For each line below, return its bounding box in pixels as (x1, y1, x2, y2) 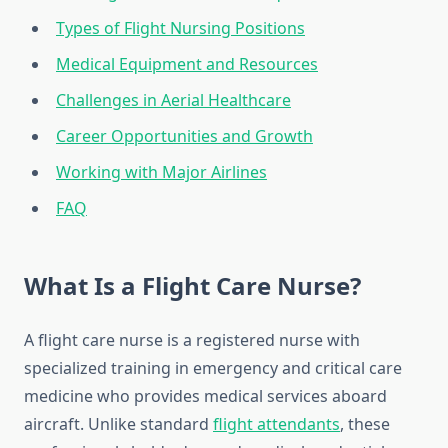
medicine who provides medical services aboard (24, 385, 387, 408)
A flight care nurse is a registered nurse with (24, 329, 360, 352)
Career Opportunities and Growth (56, 125, 313, 148)
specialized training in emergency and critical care (24, 357, 402, 380)
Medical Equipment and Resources (56, 53, 318, 76)
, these (340, 413, 390, 436)
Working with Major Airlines (56, 161, 267, 184)
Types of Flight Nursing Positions (56, 17, 305, 40)
